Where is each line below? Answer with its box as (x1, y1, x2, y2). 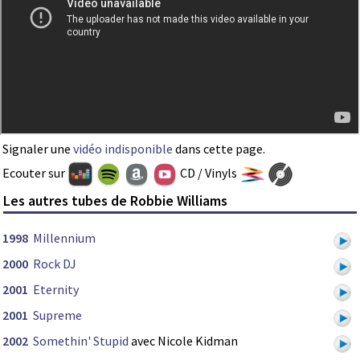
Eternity (33, 281, 79, 298)
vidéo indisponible (73, 140, 173, 157)
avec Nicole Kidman (129, 333, 238, 350)
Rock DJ (33, 256, 76, 272)
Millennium (33, 230, 96, 247)
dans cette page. (173, 140, 265, 157)
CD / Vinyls (178, 164, 239, 181)
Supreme (33, 307, 82, 324)
